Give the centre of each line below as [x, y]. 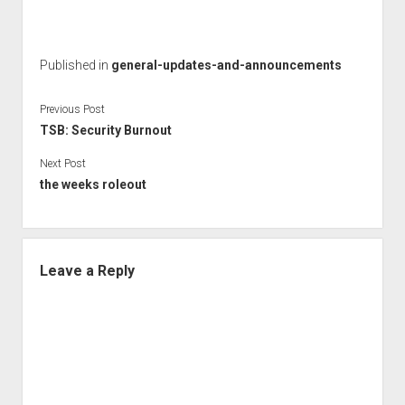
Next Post [62, 163]
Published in [75, 65]
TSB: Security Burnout [105, 130]
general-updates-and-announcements [226, 65]
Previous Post [72, 109]
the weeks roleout [93, 184]
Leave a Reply [87, 270]
